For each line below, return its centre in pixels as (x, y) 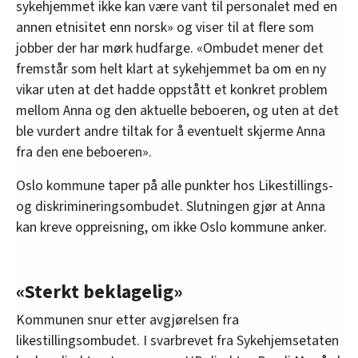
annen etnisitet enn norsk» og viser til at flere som (165, 28)
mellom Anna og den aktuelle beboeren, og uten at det (177, 111)
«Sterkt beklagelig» (99, 292)
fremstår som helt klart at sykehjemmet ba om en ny (171, 70)
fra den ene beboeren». (84, 153)
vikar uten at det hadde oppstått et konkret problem (172, 90)
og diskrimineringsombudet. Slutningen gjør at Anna (171, 207)
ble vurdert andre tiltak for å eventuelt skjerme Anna (171, 132)
